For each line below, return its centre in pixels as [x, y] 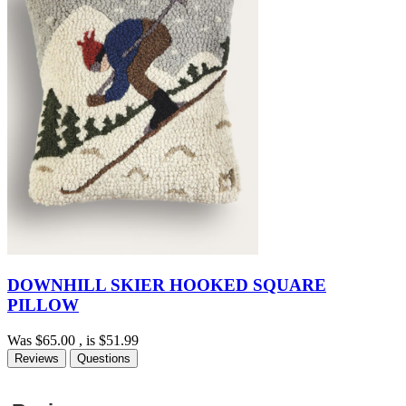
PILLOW [43, 304]
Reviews [37, 358]
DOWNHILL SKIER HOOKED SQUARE [167, 285]
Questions [104, 358]
